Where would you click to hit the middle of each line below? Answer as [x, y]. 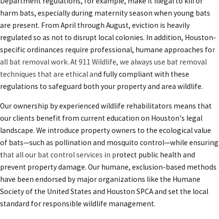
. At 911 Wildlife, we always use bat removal [137, 62]
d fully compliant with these [143, 74]
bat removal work [38, 62]
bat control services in [75, 155]
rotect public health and [156, 155]
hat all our [20, 155]
